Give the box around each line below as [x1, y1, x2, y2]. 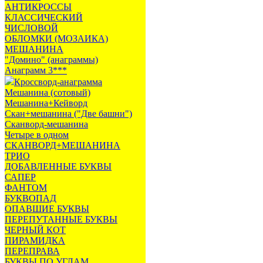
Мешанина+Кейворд [5, 98, 87, 108]
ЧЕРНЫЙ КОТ [5, 225, 66, 235]
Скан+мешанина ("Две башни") [5, 109, 132, 119]
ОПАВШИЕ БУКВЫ [5, 204, 89, 214]
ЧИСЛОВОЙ [5, 23, 58, 33]
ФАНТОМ [5, 183, 47, 193]
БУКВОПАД [5, 193, 56, 203]
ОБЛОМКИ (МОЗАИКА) [5, 33, 108, 43]
